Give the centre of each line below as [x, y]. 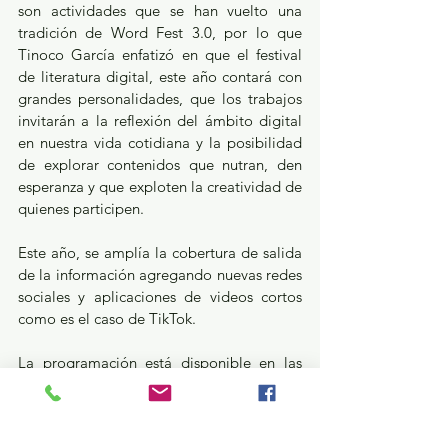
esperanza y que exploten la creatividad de [160, 186]
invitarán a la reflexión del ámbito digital [160, 120]
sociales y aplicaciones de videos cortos [160, 296]
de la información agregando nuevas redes [160, 274]
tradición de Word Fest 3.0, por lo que [160, 32]
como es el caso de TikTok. [107, 318]
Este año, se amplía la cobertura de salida [160, 252]
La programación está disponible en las [160, 362]
